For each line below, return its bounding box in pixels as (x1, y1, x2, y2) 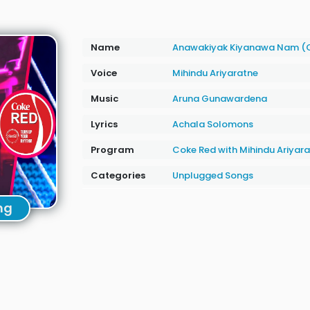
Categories (90, 169, 145, 182)
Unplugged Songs (172, 169, 253, 182)
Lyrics (90, 118, 118, 131)
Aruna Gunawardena (172, 92, 267, 105)
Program (90, 143, 134, 156)
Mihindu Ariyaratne (172, 66, 258, 80)
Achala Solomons (172, 118, 253, 131)
